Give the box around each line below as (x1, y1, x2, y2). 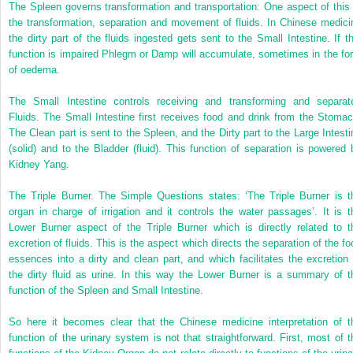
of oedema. (9, 63, 60, 76)
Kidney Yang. (9, 158, 69, 170)
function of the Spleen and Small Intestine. (9, 284, 203, 296)
